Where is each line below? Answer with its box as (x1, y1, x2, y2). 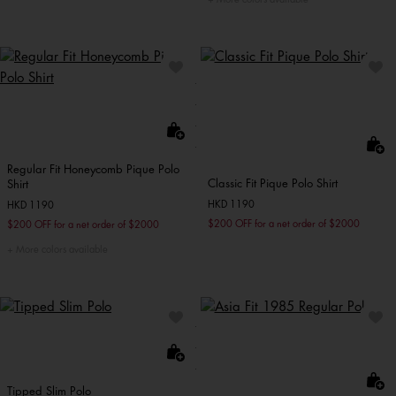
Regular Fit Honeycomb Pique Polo (7, 163, 179, 175)
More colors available (13, 244, 108, 255)
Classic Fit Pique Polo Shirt (207, 177, 338, 189)
